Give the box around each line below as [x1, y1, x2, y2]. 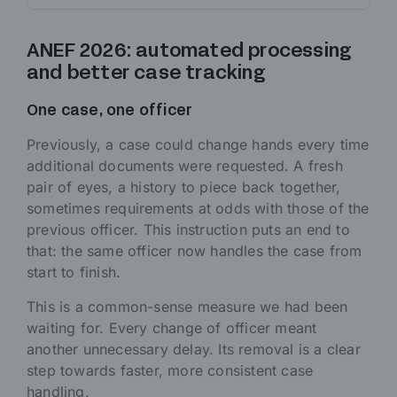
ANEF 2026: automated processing [27, 43, 352, 61]
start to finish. [27, 263, 121, 282]
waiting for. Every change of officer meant [27, 319, 317, 338]
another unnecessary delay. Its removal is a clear [27, 340, 361, 359]
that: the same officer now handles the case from [27, 242, 362, 261]
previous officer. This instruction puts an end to [27, 221, 350, 239]
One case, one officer [27, 105, 193, 119]
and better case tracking [27, 66, 265, 83]
